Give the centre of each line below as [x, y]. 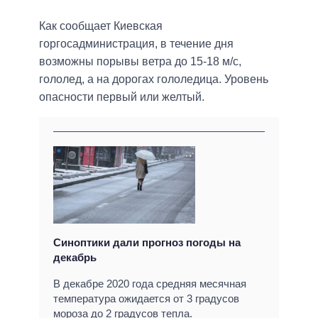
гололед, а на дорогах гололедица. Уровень [154, 79]
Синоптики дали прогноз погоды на [147, 243]
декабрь [75, 258]
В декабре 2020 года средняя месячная [150, 284]
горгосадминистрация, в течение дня [136, 44]
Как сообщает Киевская [101, 26]
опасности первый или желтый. [122, 97]
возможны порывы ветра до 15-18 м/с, [140, 62]
